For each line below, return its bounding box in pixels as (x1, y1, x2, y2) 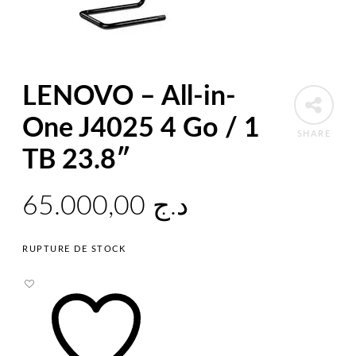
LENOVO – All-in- (22, 83, 237, 110)
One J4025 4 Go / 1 (22, 114, 261, 142)
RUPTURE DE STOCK (22, 245, 126, 254)
